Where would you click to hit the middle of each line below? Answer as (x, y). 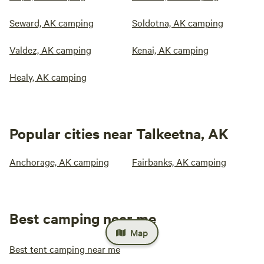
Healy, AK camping (48, 77)
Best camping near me (83, 218)
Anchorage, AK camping (59, 162)
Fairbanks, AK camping (179, 162)
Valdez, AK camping (50, 50)
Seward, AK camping (52, 23)
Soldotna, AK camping (178, 23)
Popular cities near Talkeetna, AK (119, 133)
